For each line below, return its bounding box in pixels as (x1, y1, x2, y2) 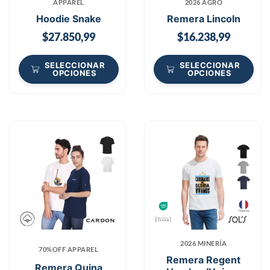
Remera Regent (166, 254, 241, 266)
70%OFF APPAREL (39, 245, 99, 253)
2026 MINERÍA (180, 239, 227, 247)
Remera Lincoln (166, 12, 240, 25)
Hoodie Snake (36, 12, 101, 25)
